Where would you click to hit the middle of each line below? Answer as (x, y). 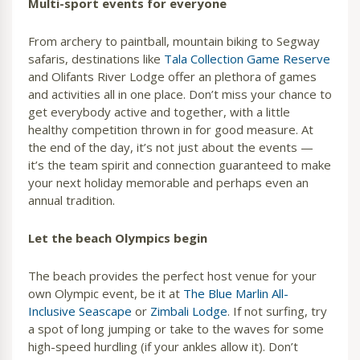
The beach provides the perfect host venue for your (172, 276)
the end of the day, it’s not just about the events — (171, 147)
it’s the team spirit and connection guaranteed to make (180, 165)
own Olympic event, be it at (104, 294)
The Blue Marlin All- (234, 294)
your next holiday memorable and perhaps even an (168, 183)
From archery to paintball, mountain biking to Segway (174, 41)
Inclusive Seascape (80, 311)
